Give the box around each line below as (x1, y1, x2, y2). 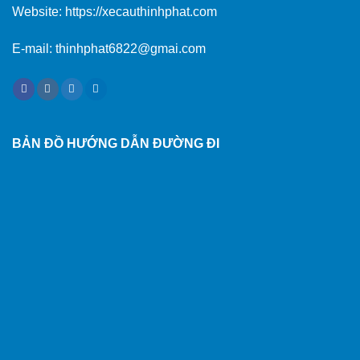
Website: (12, 5, 65, 19)
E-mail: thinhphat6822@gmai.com (12, 42, 206, 56)
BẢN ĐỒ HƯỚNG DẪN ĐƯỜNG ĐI (12, 137, 219, 151)
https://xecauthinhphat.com (65, 5, 217, 19)
